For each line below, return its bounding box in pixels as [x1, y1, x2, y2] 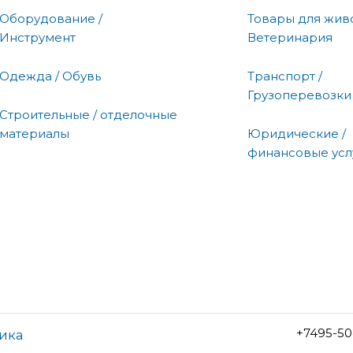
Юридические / [247, 125, 346, 141]
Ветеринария [247, 29, 333, 45]
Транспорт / [247, 68, 322, 84]
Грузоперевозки [247, 87, 351, 102]
